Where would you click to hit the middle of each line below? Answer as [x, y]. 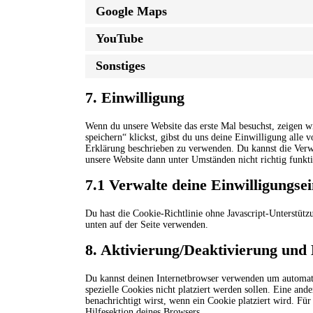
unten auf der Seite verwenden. [147, 224]
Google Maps [131, 12]
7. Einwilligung [135, 97]
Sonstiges [121, 66]
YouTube [119, 39]
